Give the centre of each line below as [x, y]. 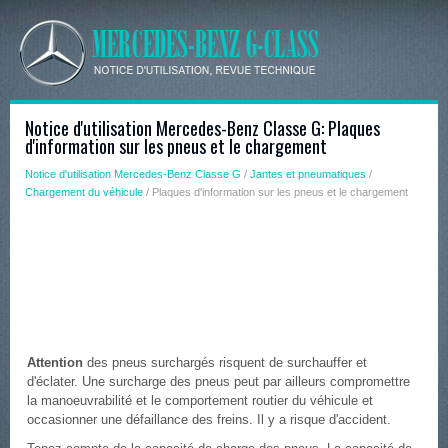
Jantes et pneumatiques [308, 174]
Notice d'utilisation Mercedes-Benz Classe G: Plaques [202, 128]
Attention [55, 362]
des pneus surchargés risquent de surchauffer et [225, 362]
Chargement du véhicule [84, 192]
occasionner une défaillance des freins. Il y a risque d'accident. [209, 419]
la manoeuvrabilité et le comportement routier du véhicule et [200, 400]
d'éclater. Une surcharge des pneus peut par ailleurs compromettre [218, 381]
